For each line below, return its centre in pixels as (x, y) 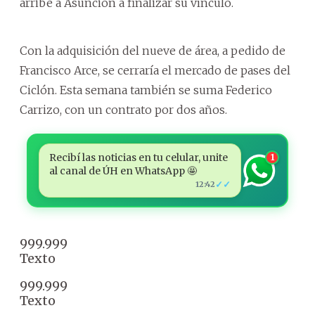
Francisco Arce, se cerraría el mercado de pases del (155, 70)
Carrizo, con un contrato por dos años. (123, 110)
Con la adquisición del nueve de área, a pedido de (153, 51)
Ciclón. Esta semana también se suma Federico (146, 90)
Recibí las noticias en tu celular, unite (138, 157)
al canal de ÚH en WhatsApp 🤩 (123, 171)
